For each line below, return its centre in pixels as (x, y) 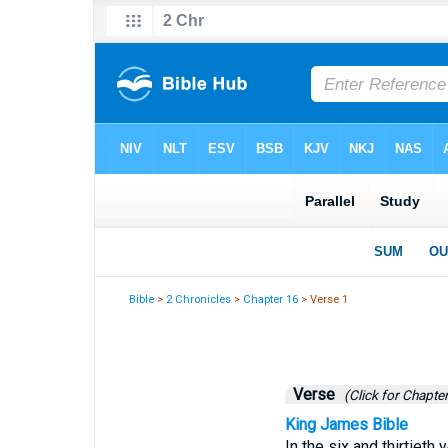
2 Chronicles (199, 299)
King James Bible (346, 424)
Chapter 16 (271, 299)
